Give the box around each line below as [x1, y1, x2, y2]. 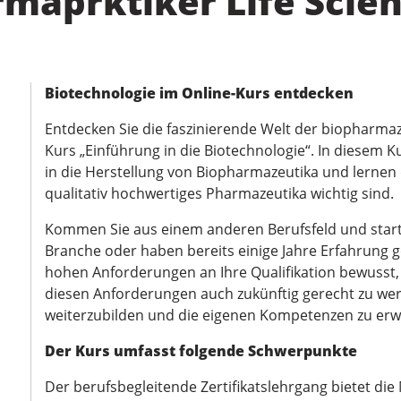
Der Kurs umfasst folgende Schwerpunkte [45, 341, 357, 361]
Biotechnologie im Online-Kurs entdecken [45, 83, 354, 103]
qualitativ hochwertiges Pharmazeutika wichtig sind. [45, 183, 394, 203]
